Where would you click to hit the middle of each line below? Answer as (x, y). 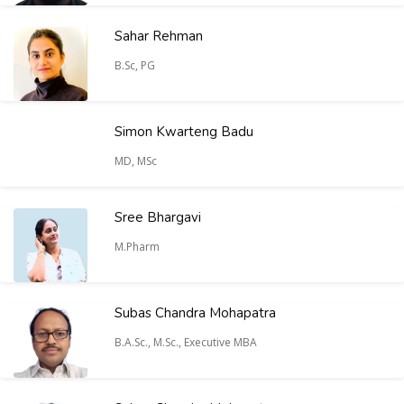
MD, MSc (137, 161)
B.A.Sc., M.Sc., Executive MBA (187, 342)
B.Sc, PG (136, 65)
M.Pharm (138, 247)
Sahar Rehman (159, 36)
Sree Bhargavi (158, 217)
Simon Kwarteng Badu (184, 132)
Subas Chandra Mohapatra (195, 313)
